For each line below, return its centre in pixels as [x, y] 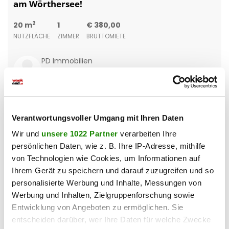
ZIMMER [68, 37]
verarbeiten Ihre [147, 134]
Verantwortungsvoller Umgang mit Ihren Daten [98, 118]
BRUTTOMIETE [106, 37]
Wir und [27, 134]
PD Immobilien [67, 61]
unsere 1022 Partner [80, 134]
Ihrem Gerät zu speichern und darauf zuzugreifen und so [113, 170]
